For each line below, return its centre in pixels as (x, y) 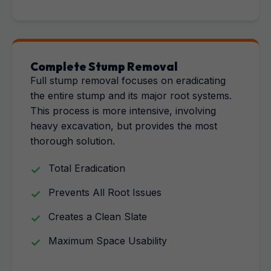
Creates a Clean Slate (98, 217)
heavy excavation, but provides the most (124, 126)
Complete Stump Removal (104, 67)
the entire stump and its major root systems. (131, 96)
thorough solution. (73, 141)
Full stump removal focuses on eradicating (128, 80)
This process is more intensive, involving (123, 111)
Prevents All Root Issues (105, 192)
